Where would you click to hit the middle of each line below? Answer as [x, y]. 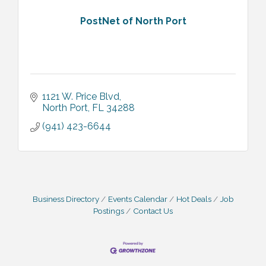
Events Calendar [137, 199]
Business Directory [66, 199]
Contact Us [153, 210]
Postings [109, 210]
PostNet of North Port [133, 21]
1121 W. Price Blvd [81, 96]
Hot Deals [194, 199]
